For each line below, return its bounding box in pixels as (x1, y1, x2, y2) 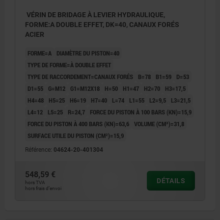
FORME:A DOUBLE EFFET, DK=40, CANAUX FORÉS (25, 20, 179, 28)
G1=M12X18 (70, 83, 100, 93)
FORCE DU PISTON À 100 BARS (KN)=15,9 (90, 107, 192, 116)
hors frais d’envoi (25, 185, 61, 191)
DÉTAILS (157, 176, 185, 185)
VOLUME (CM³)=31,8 (134, 119, 184, 128)
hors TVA (25, 179, 45, 185)
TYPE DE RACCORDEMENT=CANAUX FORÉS (27, 72, 133, 81)
